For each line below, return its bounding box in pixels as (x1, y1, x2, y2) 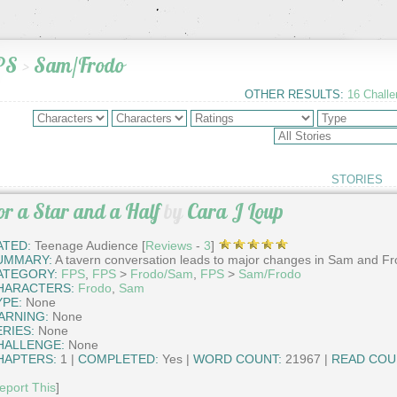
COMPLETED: (77, 352, 159, 367)
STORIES (331, 172, 383, 186)
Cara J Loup (186, 198, 284, 224)
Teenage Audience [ (30, 238, 145, 253)
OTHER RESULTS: (244, 87, 344, 101)
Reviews (144, 238, 192, 253)
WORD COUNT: (192, 352, 282, 367)
